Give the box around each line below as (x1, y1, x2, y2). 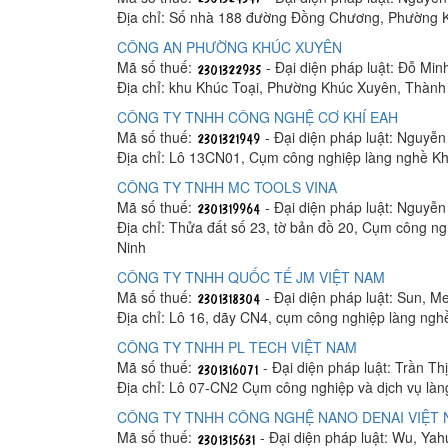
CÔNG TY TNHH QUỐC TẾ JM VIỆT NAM (117, 267, 385, 288)
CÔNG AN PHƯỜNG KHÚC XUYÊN (117, 36, 342, 57)
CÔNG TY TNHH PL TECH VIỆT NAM (117, 337, 357, 358)
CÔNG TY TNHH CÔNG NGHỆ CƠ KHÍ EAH (117, 106, 398, 127)
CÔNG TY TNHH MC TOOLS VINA (117, 176, 337, 197)
